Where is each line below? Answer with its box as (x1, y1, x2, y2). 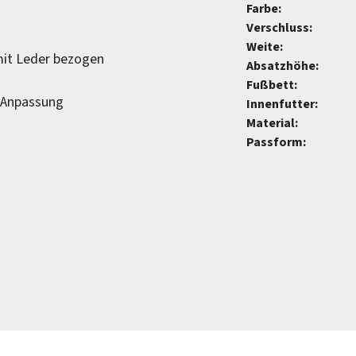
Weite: (246, 38, 283, 56)
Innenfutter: (246, 95, 318, 113)
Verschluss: (246, 19, 312, 37)
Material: (246, 114, 298, 132)
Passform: (246, 133, 306, 151)
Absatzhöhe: (246, 57, 319, 75)
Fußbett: (246, 76, 297, 94)
